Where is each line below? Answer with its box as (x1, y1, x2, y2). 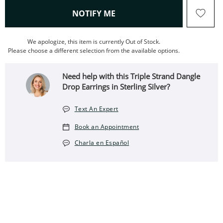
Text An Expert (74, 105, 118, 113)
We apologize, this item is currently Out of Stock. (27, 37, 160, 46)
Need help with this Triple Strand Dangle (62, 71, 201, 81)
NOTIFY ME (72, 8, 115, 19)
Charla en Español (74, 138, 129, 147)
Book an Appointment (74, 122, 139, 131)
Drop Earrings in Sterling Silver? (62, 82, 170, 92)
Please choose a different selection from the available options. (8, 46, 180, 55)
